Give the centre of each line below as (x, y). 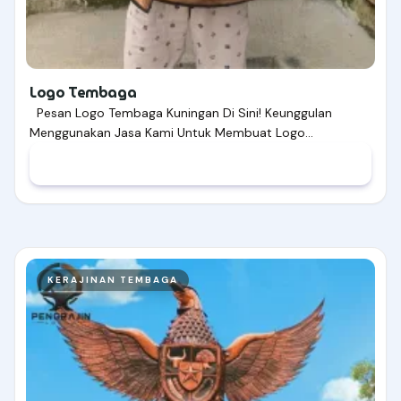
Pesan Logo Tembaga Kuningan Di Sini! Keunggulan (181, 113)
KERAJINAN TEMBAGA (113, 280)
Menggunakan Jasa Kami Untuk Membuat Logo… (171, 133)
